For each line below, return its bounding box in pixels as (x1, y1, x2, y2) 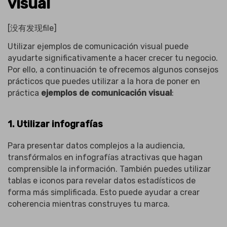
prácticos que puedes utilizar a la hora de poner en (8, 76, 200, 86)
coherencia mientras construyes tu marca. (8, 199, 170, 209)
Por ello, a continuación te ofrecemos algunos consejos (8, 64, 218, 74)
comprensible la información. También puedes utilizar (8, 164, 211, 174)
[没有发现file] (8, 23, 57, 33)
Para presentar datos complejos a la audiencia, (8, 141, 185, 151)
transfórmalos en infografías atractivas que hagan (8, 153, 203, 163)
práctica (8, 88, 41, 98)
